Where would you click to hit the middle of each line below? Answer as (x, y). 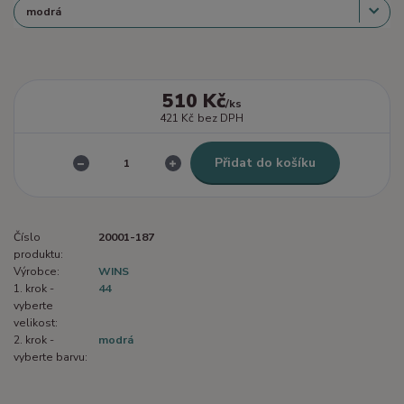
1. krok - (34, 289)
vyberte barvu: (50, 358)
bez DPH (221, 118)
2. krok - (34, 340)
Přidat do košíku (265, 162)
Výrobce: (37, 272)
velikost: (36, 323)
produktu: (38, 255)
